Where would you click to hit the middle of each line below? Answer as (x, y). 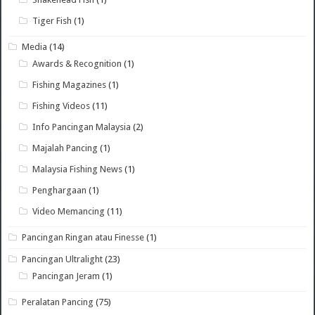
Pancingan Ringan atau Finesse (83, 238)
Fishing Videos (62, 106)
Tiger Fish (52, 21)
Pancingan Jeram (66, 276)
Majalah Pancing (65, 148)
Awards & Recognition (77, 64)
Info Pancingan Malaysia (82, 127)
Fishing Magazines (70, 85)
